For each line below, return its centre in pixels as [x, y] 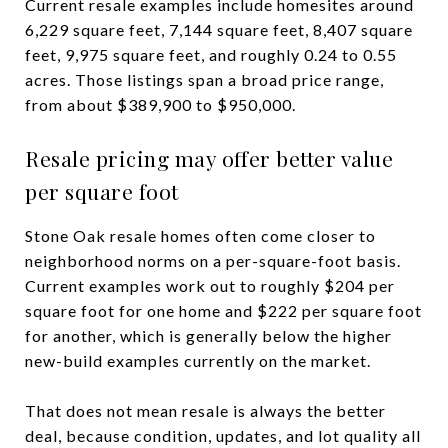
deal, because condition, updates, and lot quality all [223, 435]
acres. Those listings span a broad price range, [204, 79]
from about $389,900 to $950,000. [160, 104]
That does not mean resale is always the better [205, 410]
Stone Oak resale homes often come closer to [200, 235]
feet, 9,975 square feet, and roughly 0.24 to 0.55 [211, 54]
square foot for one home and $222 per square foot [223, 310]
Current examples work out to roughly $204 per [210, 285]
